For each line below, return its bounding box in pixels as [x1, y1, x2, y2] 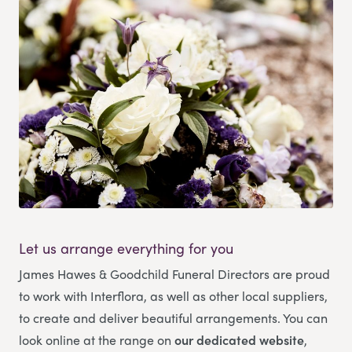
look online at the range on [19, 331, 174, 350]
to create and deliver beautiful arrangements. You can [19, 309, 328, 328]
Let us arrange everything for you [19, 238, 233, 258]
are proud [273, 265, 330, 284]
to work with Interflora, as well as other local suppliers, [19, 287, 328, 306]
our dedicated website [174, 331, 304, 350]
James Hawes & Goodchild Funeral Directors [19, 265, 273, 284]
